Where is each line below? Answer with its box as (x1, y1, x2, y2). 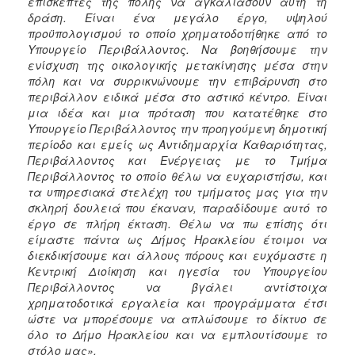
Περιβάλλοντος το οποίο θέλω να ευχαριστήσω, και (28, 167, 327, 184)
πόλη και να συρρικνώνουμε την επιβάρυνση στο (28, 72, 327, 89)
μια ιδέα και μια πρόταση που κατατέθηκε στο (28, 104, 327, 120)
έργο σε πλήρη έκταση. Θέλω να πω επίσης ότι (28, 215, 327, 231)
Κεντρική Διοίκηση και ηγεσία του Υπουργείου (28, 262, 327, 279)
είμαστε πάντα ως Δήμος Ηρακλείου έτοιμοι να (28, 231, 327, 247)
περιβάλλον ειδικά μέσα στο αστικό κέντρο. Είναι (28, 88, 327, 105)
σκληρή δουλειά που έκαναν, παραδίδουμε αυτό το (28, 199, 327, 216)
